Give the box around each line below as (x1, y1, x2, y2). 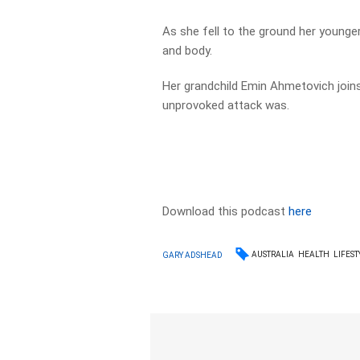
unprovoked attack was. (162, 98, 290, 112)
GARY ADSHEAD (162, 250, 223, 260)
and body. (162, 43, 213, 58)
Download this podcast (162, 204, 289, 219)
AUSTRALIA (252, 250, 295, 259)
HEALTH (298, 250, 330, 259)
